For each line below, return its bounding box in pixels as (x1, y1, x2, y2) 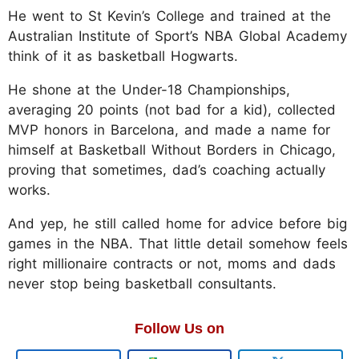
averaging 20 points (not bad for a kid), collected (8, 102, 336, 119)
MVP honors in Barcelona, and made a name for (8, 122, 330, 139)
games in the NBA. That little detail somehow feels (8, 236, 348, 252)
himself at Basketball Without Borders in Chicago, (8, 142, 336, 159)
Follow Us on (135, 321, 224, 337)
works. (8, 182, 50, 199)
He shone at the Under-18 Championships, (8, 82, 290, 99)
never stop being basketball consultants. (8, 276, 276, 292)
